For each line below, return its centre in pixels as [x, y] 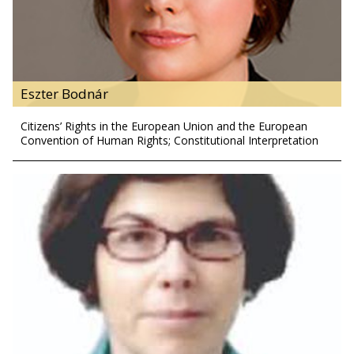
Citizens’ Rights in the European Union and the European [164, 126]
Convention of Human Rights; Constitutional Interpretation [169, 140]
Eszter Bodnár [64, 93]
